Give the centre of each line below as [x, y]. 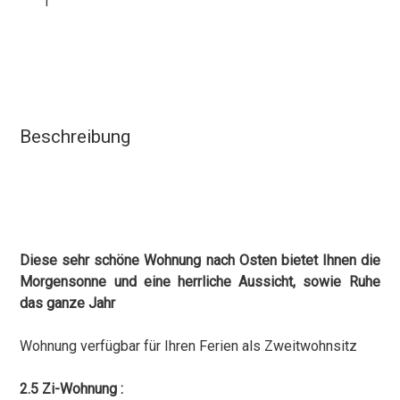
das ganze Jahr [68, 304]
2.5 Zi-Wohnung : [72, 389]
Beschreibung [75, 137]
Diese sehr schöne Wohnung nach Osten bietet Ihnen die [200, 261]
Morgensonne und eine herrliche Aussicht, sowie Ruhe [200, 282]
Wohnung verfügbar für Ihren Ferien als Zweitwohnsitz [189, 346]
